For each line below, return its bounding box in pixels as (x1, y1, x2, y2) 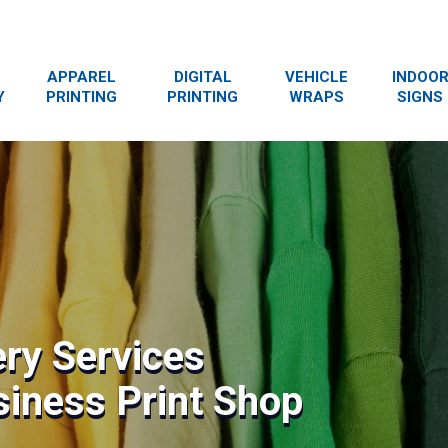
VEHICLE (284, 68, 348, 86)
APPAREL (47, 68, 117, 86)
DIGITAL (173, 68, 232, 86)
